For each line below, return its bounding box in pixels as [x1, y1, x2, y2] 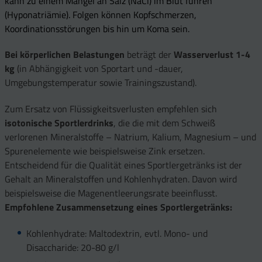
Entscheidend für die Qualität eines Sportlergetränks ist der [5, 158, 242, 173]
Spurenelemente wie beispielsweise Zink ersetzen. [5, 144, 205, 158]
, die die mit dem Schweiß [113, 116, 215, 130]
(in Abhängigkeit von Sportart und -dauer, [15, 61, 183, 76]
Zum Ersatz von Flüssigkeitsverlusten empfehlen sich [5, 102, 217, 116]
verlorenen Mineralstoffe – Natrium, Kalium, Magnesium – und [5, 130, 256, 144]
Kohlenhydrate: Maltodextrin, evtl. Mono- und [26, 226, 208, 241]
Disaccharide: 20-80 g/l [26, 240, 119, 255]
